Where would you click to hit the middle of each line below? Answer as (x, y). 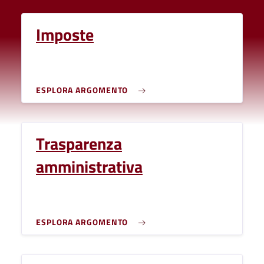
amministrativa (89, 167)
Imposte (65, 35)
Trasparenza (79, 144)
